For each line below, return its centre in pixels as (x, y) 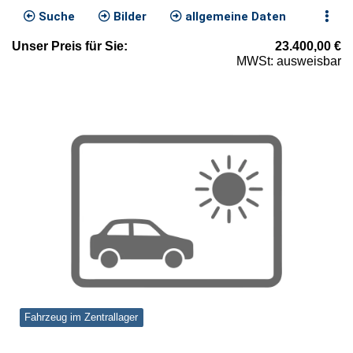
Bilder (128, 17)
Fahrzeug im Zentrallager (82, 318)
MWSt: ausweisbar (289, 61)
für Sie (103, 46)
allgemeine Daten (234, 17)
